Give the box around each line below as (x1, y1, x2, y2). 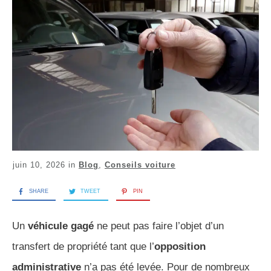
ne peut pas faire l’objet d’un (94, 220, 224, 232)
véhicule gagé (28, 220, 94, 232)
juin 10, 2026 (13, 160, 68, 169)
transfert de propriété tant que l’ (12, 241, 154, 253)
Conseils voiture (105, 160, 175, 169)
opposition (154, 241, 206, 253)
